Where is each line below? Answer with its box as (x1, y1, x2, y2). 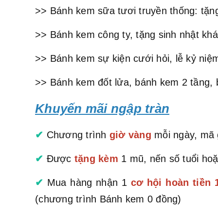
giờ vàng (109, 129, 151, 140)
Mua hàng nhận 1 (47, 177, 131, 188)
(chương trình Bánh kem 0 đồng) (35, 193, 182, 204)
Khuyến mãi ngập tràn (35, 101, 169, 116)
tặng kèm (74, 153, 118, 164)
